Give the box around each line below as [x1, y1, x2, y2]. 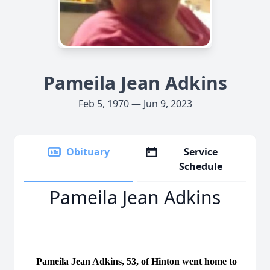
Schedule [179, 160, 223, 173]
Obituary [66, 145, 110, 159]
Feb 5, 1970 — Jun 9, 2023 [78, 97, 192, 110]
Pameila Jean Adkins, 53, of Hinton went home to [24, 256, 237, 266]
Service [184, 145, 218, 159]
